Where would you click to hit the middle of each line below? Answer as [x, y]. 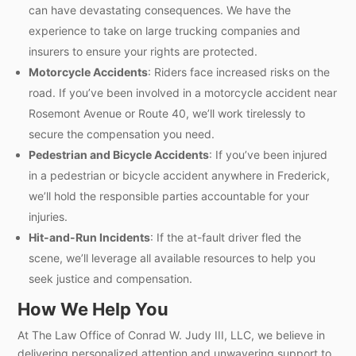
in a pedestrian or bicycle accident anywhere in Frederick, [180, 175]
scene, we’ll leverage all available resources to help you [172, 257]
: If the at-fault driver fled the [226, 237]
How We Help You [93, 309]
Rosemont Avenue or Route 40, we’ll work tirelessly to [167, 113]
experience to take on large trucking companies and [165, 30]
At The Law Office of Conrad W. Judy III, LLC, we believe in [172, 335]
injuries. [48, 216]
